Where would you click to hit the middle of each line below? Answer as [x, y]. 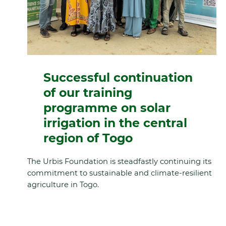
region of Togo [88, 138]
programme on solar [107, 107]
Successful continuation [118, 77]
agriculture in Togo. [63, 184]
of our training [88, 92]
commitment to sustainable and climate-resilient [119, 173]
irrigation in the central [115, 123]
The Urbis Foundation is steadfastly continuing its [119, 161]
